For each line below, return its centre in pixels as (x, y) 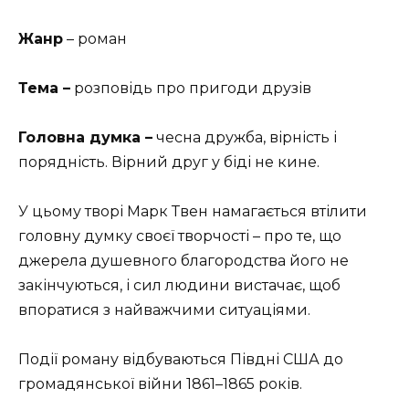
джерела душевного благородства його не (184, 261)
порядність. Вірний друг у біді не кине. (169, 162)
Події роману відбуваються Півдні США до (181, 360)
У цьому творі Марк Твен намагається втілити (193, 212)
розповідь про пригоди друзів (191, 88)
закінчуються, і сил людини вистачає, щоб (179, 286)
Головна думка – (85, 137)
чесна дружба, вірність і (245, 137)
